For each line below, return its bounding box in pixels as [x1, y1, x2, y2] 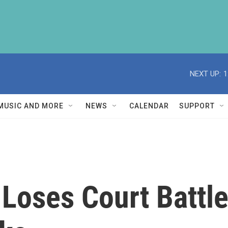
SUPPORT [179, 102, 215, 110]
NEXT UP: [190, 69, 221, 78]
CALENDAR [129, 102, 169, 110]
